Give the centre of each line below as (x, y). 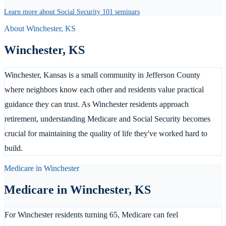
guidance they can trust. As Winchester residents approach (97, 104)
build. (14, 148)
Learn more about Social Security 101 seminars (72, 12)
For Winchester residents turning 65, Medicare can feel (91, 214)
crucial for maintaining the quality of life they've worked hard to (106, 133)
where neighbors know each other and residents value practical (104, 89)
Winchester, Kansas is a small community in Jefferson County (102, 75)
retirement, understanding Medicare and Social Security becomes (107, 119)
